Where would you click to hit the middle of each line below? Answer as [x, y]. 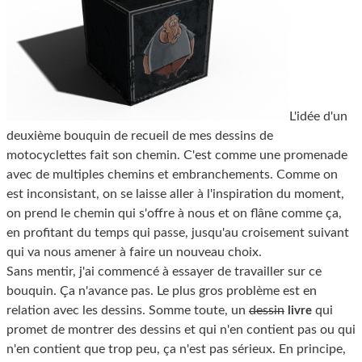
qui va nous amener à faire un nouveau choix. [134, 252]
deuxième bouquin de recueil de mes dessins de [140, 135]
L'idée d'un [318, 116]
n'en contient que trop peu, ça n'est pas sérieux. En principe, [176, 349]
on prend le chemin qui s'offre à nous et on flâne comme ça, [174, 213]
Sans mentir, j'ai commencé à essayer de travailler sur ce [164, 271]
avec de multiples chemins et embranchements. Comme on [172, 174]
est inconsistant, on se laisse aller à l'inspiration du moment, [175, 194]
